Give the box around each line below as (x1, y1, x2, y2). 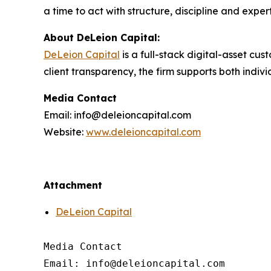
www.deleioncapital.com (86, 125, 201, 138)
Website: (44, 125, 86, 138)
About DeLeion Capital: (44, 31, 160, 44)
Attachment (44, 178, 102, 191)
